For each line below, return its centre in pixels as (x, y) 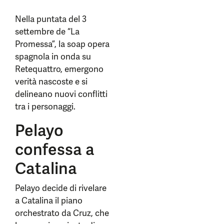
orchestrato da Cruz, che (62, 213)
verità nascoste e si (51, 81)
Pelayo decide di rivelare (61, 188)
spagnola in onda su (53, 56)
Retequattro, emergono (59, 69)
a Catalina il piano (49, 200)
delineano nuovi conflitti (61, 94)
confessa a (55, 149)
